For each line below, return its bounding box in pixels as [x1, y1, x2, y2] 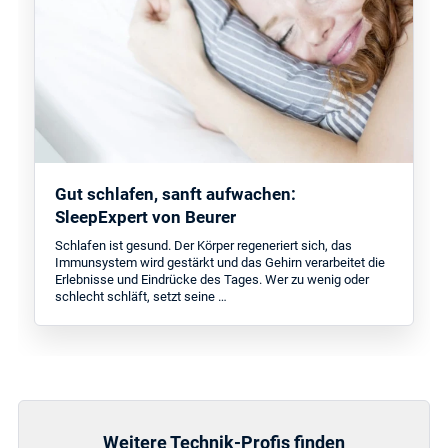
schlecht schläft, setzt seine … [55, 289, 228, 305]
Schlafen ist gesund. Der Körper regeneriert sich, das [55, 238, 353, 254]
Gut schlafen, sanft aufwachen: [55, 184, 297, 205]
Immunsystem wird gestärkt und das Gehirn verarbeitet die [55, 255, 386, 271]
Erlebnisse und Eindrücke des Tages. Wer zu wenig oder [55, 272, 370, 288]
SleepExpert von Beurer [55, 207, 237, 228]
